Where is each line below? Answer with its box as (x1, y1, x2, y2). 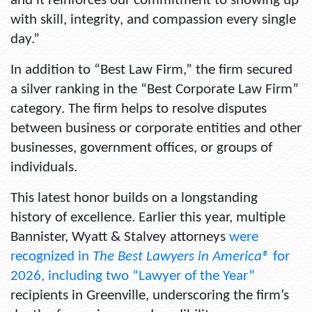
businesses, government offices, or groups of (10, 141, 272, 156)
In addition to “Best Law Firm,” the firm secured (10, 63, 292, 78)
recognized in (10, 249, 93, 265)
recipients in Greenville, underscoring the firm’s (10, 288, 289, 304)
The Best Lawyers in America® (93, 249, 270, 265)
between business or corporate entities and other (10, 121, 302, 136)
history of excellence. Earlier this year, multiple (10, 210, 286, 226)
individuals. (10, 160, 77, 175)
